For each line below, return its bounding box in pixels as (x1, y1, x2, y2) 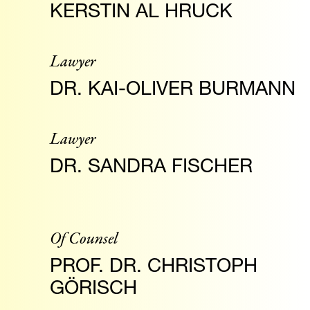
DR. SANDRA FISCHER (50, 154, 253, 176)
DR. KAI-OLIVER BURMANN (50, 76, 295, 99)
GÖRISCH (50, 275, 137, 298)
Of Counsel (50, 232, 118, 248)
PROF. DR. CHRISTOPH (50, 253, 257, 276)
